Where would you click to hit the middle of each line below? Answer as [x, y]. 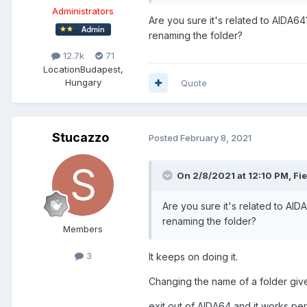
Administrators [83, 11]
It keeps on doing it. [193, 256]
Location [61, 69]
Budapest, [101, 69]
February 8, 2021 [216, 138]
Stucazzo [80, 137]
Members [83, 229]
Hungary [83, 82]
